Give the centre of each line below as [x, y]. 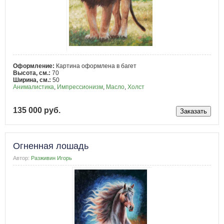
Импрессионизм [80, 87]
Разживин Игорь [52, 158]
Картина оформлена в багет [96, 66]
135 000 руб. [37, 110]
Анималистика [33, 87]
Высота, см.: [32, 73]
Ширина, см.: [33, 80]
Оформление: [34, 66]
